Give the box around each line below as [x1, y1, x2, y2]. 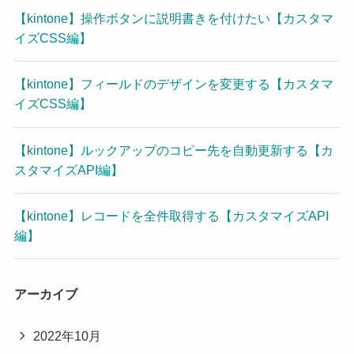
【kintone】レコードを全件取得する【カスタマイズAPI [13, 208, 329, 223]
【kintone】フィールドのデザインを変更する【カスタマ [13, 77, 333, 92]
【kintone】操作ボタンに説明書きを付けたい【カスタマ [13, 11, 333, 26]
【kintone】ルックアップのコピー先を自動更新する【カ [13, 142, 333, 157]
